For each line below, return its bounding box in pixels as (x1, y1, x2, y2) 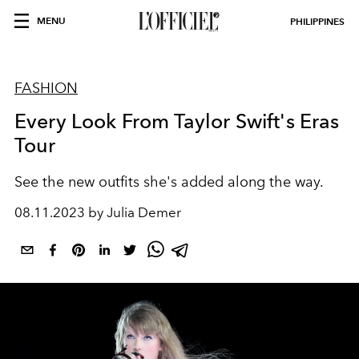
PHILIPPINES (290, 15, 345, 27)
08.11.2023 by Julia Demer (14, 204, 181, 220)
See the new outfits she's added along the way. (14, 173, 327, 191)
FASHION (14, 79, 78, 97)
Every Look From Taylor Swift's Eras (14, 109, 340, 133)
